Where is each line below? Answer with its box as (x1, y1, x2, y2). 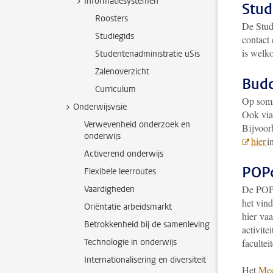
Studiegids (95, 30, 134, 42)
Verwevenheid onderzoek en (84, 119, 190, 130)
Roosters (95, 13, 128, 24)
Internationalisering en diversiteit (84, 254, 206, 266)
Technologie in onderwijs (84, 236, 177, 248)
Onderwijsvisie (73, 101, 127, 113)
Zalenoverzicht (95, 66, 149, 77)
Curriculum (95, 83, 136, 95)
